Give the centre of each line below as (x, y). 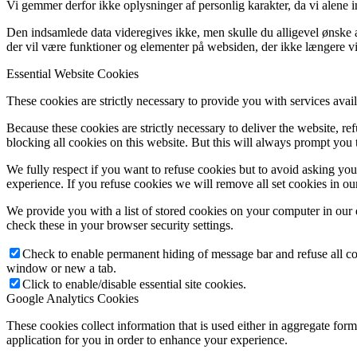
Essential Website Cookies (73, 74)
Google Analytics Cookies (73, 299)
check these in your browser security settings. (120, 226)
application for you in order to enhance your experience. (147, 340)
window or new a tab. (61, 269)
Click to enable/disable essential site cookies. (134, 284)
